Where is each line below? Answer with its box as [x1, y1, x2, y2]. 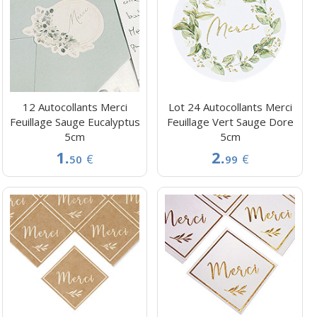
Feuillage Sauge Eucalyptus [9, 115, 140, 129]
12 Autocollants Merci [22, 100, 127, 115]
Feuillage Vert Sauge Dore [166, 115, 294, 129]
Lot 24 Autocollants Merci [168, 100, 292, 115]
